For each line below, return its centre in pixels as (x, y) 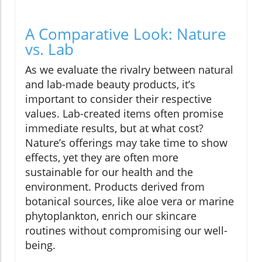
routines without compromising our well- (126, 230)
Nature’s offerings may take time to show (126, 142)
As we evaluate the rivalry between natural (129, 69)
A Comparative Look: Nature (126, 34)
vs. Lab (49, 49)
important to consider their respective (118, 99)
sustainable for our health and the (109, 172)
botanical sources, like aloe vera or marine (130, 201)
